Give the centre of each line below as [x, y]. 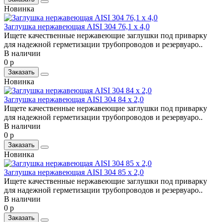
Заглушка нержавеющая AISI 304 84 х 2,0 [74, 99]
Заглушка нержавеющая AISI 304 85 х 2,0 [74, 172]
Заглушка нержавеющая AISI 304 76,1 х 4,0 [77, 26]
